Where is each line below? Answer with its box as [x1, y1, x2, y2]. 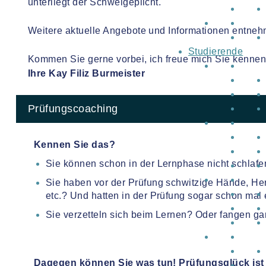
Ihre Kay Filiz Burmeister [28, 68, 145, 78]
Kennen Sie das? [34, 140, 116, 150]
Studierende [188, 46, 243, 56]
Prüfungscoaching [28, 103, 118, 115]
